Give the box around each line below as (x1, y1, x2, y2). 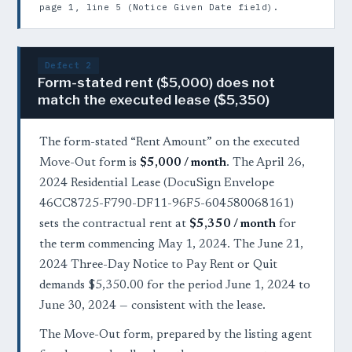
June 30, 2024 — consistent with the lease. (39, 300, 266, 313)
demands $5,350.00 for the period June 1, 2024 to (39, 280, 310, 292)
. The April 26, (226, 157, 305, 170)
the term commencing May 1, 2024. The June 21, (39, 239, 303, 251)
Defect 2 (45, 60, 92, 71)
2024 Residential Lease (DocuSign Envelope (39, 178, 274, 190)
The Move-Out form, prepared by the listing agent (39, 329, 312, 342)
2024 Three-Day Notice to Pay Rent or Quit (39, 259, 277, 272)
